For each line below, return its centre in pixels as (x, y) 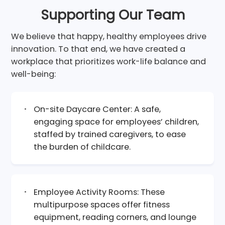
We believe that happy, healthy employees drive (109, 37)
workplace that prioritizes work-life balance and (109, 62)
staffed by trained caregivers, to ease (110, 134)
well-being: (34, 74)
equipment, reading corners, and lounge (115, 217)
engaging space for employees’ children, (117, 122)
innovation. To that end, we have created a (98, 49)
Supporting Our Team (113, 15)
